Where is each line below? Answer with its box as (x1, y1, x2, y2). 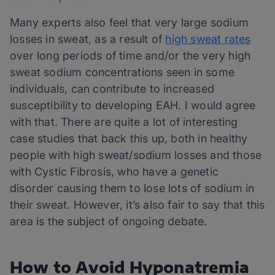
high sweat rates (165, 33, 251, 46)
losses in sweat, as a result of (10, 33, 166, 46)
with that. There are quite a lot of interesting (10, 115, 238, 129)
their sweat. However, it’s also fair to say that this (10, 198, 265, 212)
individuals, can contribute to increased (10, 82, 215, 96)
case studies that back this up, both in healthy (10, 132, 248, 145)
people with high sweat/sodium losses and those (10, 149, 262, 162)
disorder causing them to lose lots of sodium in (10, 182, 255, 195)
